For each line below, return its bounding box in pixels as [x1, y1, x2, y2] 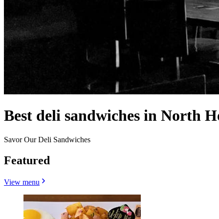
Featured [4, 153, 50, 167]
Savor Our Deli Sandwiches [4, 135, 90, 144]
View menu [4, 177, 40, 186]
